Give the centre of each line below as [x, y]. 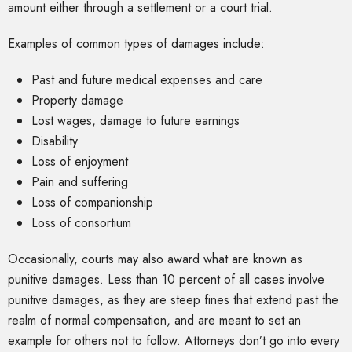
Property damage [77, 101]
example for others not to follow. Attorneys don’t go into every [174, 341]
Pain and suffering [80, 182]
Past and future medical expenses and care [147, 80]
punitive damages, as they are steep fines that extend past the [173, 300]
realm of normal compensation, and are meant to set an [154, 321]
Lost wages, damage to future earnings [136, 121]
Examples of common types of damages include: [136, 44]
